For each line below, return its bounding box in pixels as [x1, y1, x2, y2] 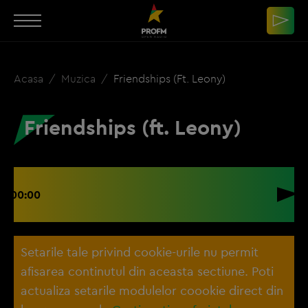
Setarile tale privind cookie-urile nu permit [21, 244, 258, 260]
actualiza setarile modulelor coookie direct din [21, 283, 283, 298]
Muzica [61, 71, 98, 85]
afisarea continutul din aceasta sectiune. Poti [21, 263, 274, 279]
